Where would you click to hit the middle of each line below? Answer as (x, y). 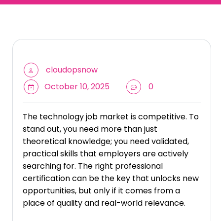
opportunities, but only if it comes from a (101, 191)
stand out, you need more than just (90, 129)
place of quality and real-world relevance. (104, 203)
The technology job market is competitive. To (111, 117)
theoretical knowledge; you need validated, (106, 142)
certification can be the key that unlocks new (111, 179)
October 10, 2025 (76, 87)
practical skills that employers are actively (106, 154)
